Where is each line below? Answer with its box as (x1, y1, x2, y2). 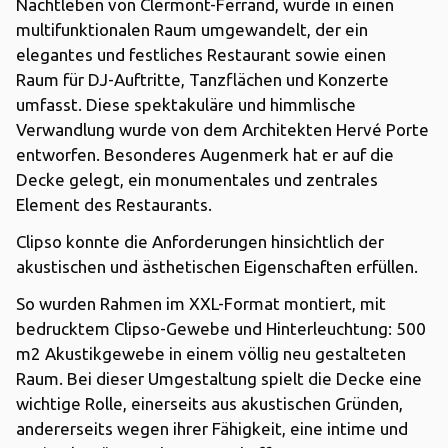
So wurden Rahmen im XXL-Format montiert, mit (16, 293, 386, 313)
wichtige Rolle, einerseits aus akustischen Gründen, (16, 393, 403, 413)
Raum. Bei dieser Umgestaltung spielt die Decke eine (16, 368, 422, 388)
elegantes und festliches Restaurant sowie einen (16, 44, 386, 64)
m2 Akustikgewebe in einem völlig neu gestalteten (16, 343, 406, 363)
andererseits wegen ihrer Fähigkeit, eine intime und (16, 418, 408, 438)
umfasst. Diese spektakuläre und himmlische (16, 94, 356, 114)
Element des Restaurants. (16, 194, 212, 214)
